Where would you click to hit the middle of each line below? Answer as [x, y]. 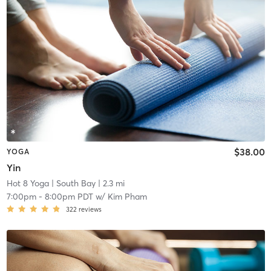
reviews [90, 209]
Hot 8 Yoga [28, 183]
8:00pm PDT [69, 196]
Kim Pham [127, 196]
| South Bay [72, 183]
